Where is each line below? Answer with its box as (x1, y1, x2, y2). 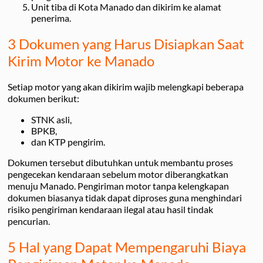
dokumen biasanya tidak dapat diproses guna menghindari (8, 191, 242, 203)
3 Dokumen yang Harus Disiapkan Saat (8, 35, 244, 52)
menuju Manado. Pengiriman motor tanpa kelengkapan (8, 180, 229, 191)
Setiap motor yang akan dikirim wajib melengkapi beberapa (8, 80, 244, 92)
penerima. (31, 12, 71, 23)
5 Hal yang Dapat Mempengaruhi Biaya (8, 238, 246, 256)
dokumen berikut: (8, 92, 79, 104)
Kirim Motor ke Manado (8, 52, 154, 69)
